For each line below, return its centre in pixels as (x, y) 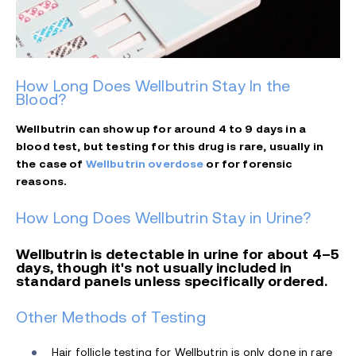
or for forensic (248, 163)
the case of (51, 163)
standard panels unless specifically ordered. (172, 281)
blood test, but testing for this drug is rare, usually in (170, 146)
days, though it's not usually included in (154, 267)
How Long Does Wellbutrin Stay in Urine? (163, 217)
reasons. (42, 181)
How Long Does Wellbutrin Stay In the (153, 85)
